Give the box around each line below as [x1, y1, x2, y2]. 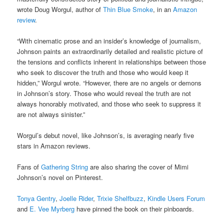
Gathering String [41, 162, 88, 172]
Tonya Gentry [17, 193, 56, 203]
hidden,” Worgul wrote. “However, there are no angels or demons [17, 78, 202, 88]
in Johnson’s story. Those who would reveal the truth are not [17, 88, 191, 98]
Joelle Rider [59, 193, 93, 203]
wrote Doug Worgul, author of [17, 4, 103, 14]
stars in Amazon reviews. [17, 141, 91, 151]
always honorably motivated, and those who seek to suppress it [17, 99, 201, 109]
